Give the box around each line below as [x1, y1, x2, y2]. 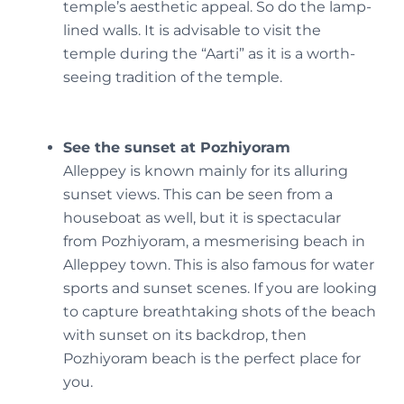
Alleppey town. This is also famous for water [63, 256, 374, 274]
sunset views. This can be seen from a [63, 186, 333, 204]
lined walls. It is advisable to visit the [63, 22, 321, 40]
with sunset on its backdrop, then [63, 326, 307, 344]
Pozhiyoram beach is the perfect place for [63, 350, 361, 368]
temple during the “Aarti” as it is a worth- [63, 45, 355, 63]
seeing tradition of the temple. [63, 69, 282, 87]
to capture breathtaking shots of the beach [63, 303, 376, 321]
